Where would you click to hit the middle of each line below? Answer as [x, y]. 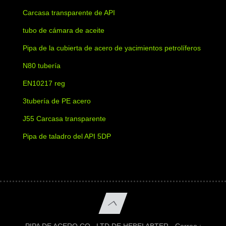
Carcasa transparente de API [69, 13]
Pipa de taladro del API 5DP [67, 136]
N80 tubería [42, 66]
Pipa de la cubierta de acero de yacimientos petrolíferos [112, 48]
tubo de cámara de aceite [64, 31]
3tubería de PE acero [57, 101]
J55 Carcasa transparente [64, 119]
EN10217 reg [44, 83]
